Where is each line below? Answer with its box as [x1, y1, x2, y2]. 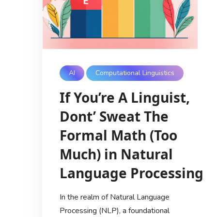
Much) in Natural [59, 144, 173, 163]
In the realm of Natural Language [59, 191, 170, 202]
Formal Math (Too [59, 125, 177, 144]
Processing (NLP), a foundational [59, 205, 170, 216]
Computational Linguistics [95, 68, 175, 78]
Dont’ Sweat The [59, 107, 169, 125]
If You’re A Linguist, [59, 88, 190, 107]
